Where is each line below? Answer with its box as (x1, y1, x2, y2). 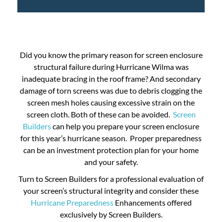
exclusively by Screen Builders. (59, 209, 163, 219)
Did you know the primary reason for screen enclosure (19, 50, 203, 59)
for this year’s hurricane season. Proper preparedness (20, 133, 202, 143)
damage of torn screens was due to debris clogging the (20, 85, 202, 95)
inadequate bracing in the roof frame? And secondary (21, 73, 201, 83)
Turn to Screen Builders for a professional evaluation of (18, 173, 204, 183)
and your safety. (84, 157, 138, 166)
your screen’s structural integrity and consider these (23, 185, 199, 195)
